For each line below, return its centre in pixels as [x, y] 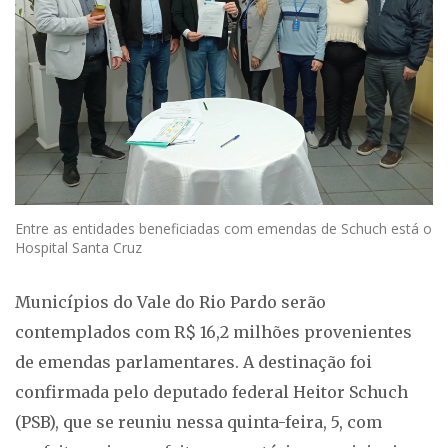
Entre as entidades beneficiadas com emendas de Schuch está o [223, 229]
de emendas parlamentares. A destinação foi [193, 362]
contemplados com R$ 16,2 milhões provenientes [213, 332]
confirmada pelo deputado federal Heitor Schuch [211, 392]
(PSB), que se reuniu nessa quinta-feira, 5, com [198, 422]
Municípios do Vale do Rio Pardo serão [170, 302]
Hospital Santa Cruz [78, 248]
